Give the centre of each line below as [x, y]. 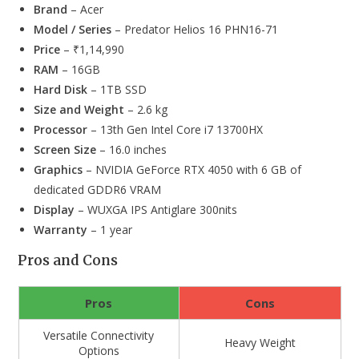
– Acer [87, 10]
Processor [61, 130]
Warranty [61, 230]
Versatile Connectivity [99, 336]
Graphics [58, 170]
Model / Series [73, 30]
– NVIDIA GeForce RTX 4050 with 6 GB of [192, 170]
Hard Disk [61, 90]
